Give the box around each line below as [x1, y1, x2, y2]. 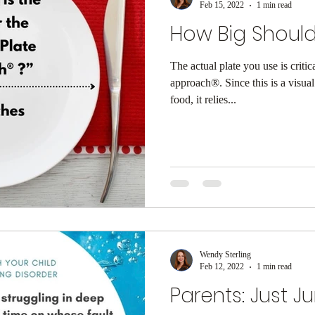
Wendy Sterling [200, 250, 251, 259]
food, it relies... [170, 94, 236, 106]
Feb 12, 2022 [200, 262, 244, 271]
